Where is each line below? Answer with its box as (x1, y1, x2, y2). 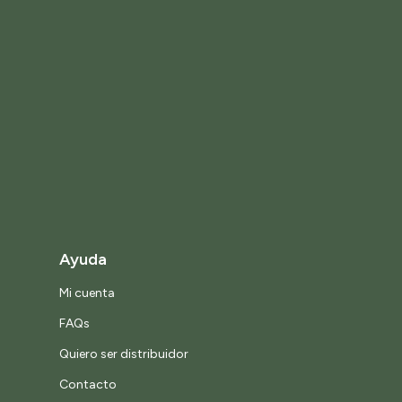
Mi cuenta (59, 285, 115, 301)
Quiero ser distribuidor (59, 346, 188, 363)
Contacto (59, 377, 117, 393)
